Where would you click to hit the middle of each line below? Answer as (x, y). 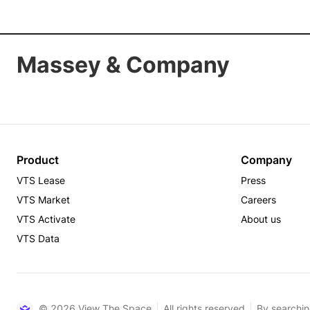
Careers (258, 200)
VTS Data (38, 238)
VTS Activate (46, 219)
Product (38, 160)
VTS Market (43, 200)
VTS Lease (41, 180)
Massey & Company (123, 65)
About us (261, 219)
